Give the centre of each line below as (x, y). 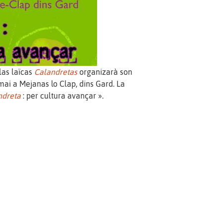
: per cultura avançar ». (62, 96)
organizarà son (105, 72)
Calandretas (56, 72)
